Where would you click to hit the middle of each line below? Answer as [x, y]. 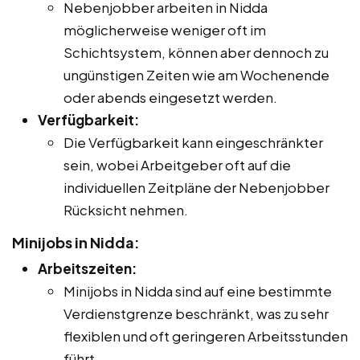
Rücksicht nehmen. [126, 209]
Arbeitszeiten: [87, 268]
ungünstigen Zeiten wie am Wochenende [196, 74]
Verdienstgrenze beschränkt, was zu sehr [196, 313]
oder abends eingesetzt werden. [170, 97]
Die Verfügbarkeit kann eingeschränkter [193, 142]
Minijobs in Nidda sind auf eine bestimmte [198, 290]
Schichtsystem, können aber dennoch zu [196, 52]
